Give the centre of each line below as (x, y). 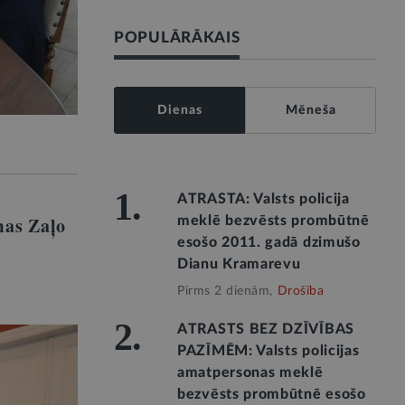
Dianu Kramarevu (239, 264)
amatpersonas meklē (250, 372)
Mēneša (311, 110)
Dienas (179, 110)
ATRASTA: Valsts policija (264, 199)
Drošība (300, 291)
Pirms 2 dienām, (225, 291)
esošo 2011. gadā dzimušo (269, 242)
